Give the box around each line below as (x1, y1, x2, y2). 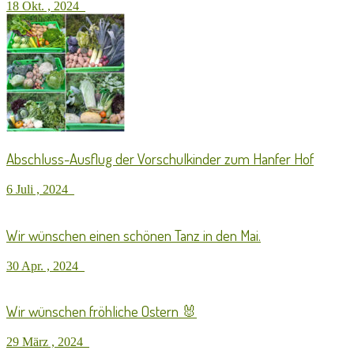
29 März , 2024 (6, 335, 89, 348)
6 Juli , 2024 (6, 183, 74, 197)
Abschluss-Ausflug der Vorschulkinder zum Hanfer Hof (6, 149, 314, 168)
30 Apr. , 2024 (6, 258, 85, 273)
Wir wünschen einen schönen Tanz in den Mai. (6, 225, 261, 244)
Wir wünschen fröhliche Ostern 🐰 (6, 302, 197, 321)
